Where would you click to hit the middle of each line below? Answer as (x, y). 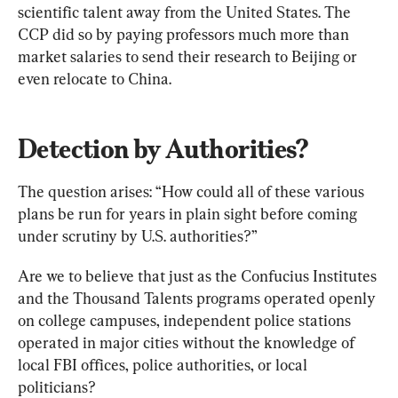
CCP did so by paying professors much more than (185, 34)
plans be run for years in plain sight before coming (189, 213)
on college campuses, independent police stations (186, 320)
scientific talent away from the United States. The (186, 12)
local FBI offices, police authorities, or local (164, 364)
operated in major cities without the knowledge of (188, 342)
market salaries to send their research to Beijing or (189, 56)
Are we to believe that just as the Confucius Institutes (199, 275)
